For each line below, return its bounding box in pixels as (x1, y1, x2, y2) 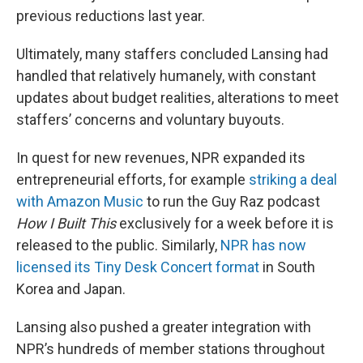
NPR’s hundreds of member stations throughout (16, 340, 325, 357)
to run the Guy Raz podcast (143, 193, 320, 210)
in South (259, 258, 315, 275)
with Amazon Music (16, 193, 143, 210)
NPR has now (220, 237, 306, 254)
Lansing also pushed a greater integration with (16, 318, 311, 335)
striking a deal (249, 171, 337, 188)
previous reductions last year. (16, 7, 205, 24)
